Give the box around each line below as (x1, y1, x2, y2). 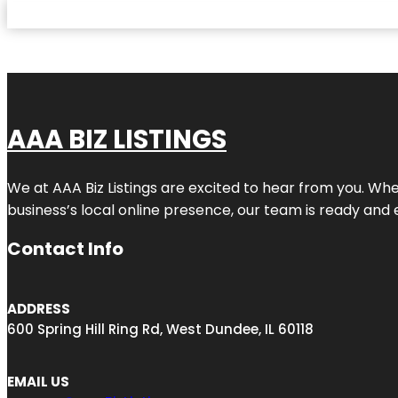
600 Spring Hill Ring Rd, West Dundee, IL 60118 (7, 319, 314, 338)
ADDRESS (7, 298, 70, 318)
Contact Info (7, 235, 123, 261)
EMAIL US (7, 371, 69, 391)
